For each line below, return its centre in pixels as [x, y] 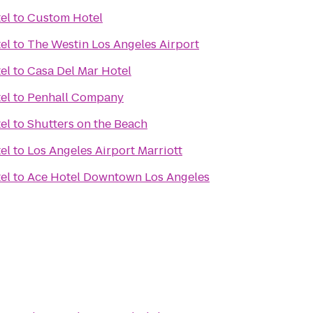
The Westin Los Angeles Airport [113, 44]
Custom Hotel [65, 18]
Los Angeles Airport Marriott [105, 151]
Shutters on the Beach [87, 124]
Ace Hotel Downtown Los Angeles [118, 177]
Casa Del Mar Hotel [79, 71]
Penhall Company [75, 97]
